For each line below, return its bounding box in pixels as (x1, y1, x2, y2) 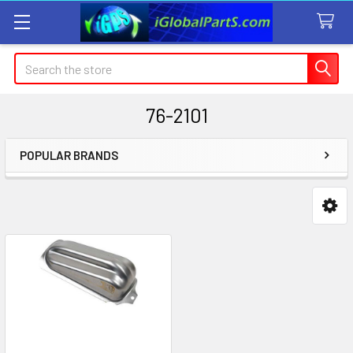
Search (14, 54, 50, 69)
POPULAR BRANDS (20, 148, 118, 162)
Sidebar (19, 166, 98, 195)
